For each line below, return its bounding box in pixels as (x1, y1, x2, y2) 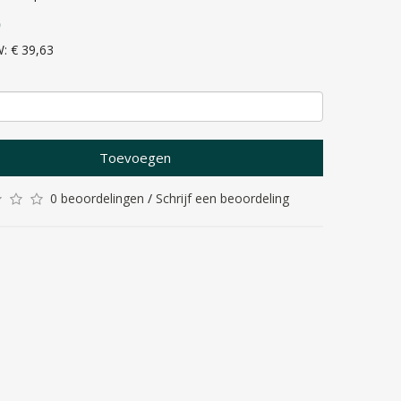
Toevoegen (99, 149, 171, 166)
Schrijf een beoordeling (156, 190, 289, 207)
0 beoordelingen (50, 190, 144, 207)
